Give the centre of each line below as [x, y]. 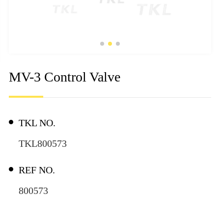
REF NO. [37, 170]
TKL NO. [37, 123]
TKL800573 [42, 144]
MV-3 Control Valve [64, 77]
